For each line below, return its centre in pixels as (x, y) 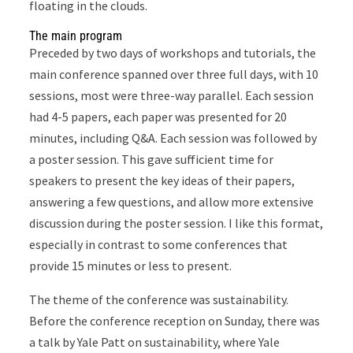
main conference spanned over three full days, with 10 (174, 74)
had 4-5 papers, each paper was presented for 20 (158, 116)
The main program (76, 35)
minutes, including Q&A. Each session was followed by (173, 137)
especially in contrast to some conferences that (159, 244)
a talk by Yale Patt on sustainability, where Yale (155, 342)
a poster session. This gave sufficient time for (152, 159)
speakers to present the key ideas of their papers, (162, 180)
